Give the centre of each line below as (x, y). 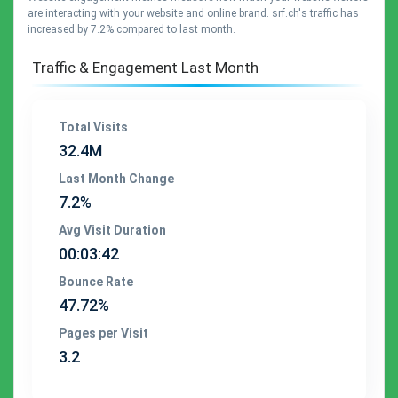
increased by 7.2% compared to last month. (131, 29)
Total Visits (93, 127)
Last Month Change (116, 179)
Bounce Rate (96, 282)
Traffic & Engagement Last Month (145, 68)
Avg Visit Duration (112, 230)
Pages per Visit (103, 333)
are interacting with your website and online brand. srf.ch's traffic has (193, 13)
